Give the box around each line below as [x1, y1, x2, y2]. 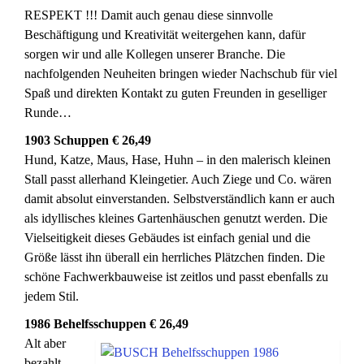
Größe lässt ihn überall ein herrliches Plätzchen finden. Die [24, 250, 325, 264]
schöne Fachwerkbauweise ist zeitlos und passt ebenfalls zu [24, 270, 328, 284]
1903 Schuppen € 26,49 [24, 133, 151, 147]
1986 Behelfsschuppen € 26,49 [24, 317, 188, 331]
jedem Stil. [24, 289, 79, 303]
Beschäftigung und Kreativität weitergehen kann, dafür [24, 28, 305, 41]
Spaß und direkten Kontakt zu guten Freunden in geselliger [24, 86, 327, 100]
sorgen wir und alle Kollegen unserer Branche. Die [24, 47, 285, 61]
